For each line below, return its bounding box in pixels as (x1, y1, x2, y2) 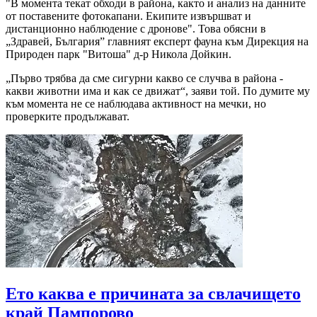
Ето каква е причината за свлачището (6, 284, 301, 304)
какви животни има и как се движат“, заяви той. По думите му (6, 85, 310, 98)
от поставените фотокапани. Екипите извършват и (6, 10, 251, 23)
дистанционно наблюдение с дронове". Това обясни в (6, 23, 266, 35)
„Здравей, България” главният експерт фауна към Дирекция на (6, 35, 309, 48)
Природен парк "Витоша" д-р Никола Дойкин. (6, 48, 231, 61)
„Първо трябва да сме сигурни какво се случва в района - (6, 72, 283, 85)
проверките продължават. (6, 110, 129, 123)
